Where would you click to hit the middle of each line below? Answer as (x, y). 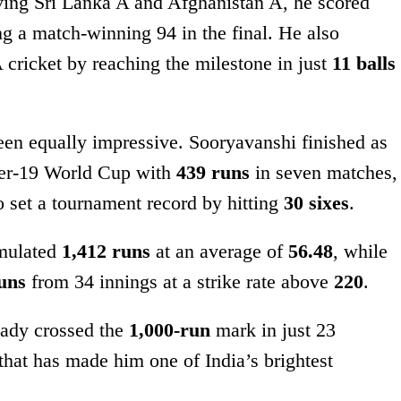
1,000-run (170, 330)
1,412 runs (106, 251)
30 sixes (316, 203)
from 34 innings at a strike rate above (180, 282)
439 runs (213, 172)
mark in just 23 (273, 330)
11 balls (364, 63)
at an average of (219, 251)
